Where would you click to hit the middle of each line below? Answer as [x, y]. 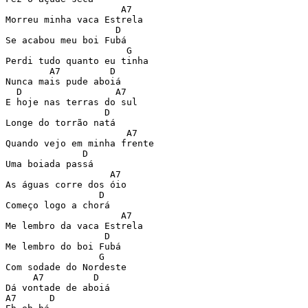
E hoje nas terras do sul [71, 102]
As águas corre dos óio [66, 185]
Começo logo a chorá [58, 205]
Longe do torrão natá [60, 123]
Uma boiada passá [49, 164]
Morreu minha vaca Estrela [74, 20]
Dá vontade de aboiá [58, 288]
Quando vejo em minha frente [80, 143]
